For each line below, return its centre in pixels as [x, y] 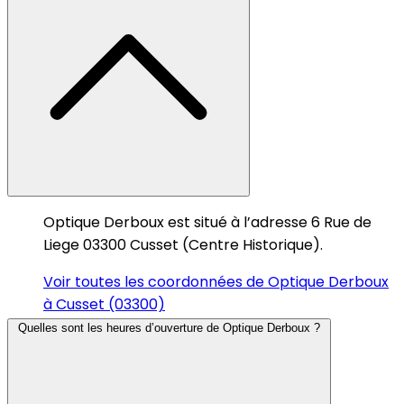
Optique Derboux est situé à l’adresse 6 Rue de [207, 222]
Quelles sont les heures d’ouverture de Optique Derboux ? [169, 327]
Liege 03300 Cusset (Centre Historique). [183, 244]
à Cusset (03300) [104, 304]
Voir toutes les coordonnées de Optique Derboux [216, 281]
